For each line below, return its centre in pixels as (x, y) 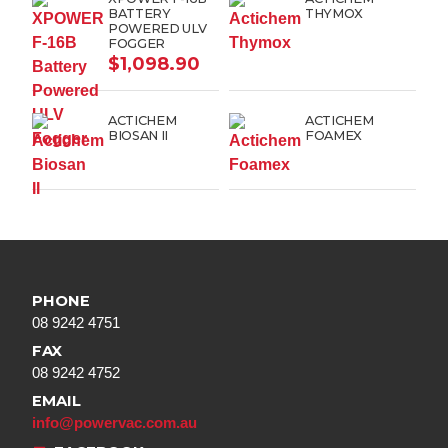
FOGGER (137, 43)
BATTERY (139, 13)
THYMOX (334, 13)
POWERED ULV (157, 28)
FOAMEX (334, 135)
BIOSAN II (138, 135)
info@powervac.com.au (114, 423)
